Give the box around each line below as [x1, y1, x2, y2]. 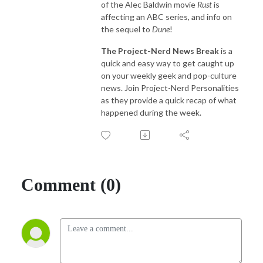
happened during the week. [101, 107, 201, 117]
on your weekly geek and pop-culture [101, 70, 237, 80]
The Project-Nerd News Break [101, 45, 219, 56]
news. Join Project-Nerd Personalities [101, 82, 239, 93]
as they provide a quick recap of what [101, 95, 237, 105]
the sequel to [101, 23, 152, 34]
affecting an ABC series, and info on [101, 11, 232, 22]
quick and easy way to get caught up [101, 58, 234, 68]
